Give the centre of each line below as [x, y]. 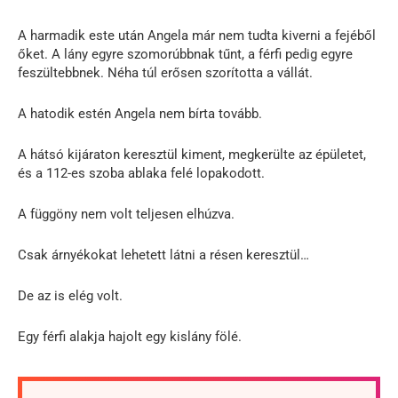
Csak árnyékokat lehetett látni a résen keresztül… [163, 255]
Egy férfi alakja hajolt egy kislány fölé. [130, 336]
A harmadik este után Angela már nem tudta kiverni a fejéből [197, 35]
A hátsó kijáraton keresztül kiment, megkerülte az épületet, [192, 154]
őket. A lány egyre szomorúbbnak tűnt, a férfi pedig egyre [185, 54]
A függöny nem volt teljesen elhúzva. [126, 214]
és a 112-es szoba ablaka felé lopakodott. [141, 173]
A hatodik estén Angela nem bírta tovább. [140, 113]
